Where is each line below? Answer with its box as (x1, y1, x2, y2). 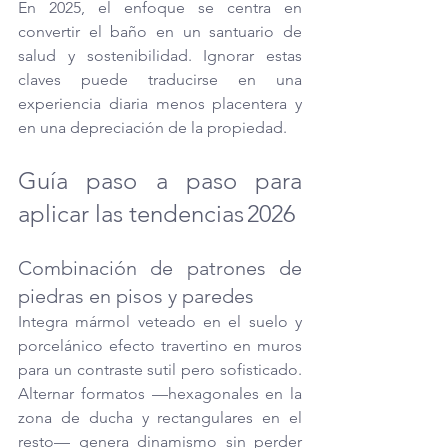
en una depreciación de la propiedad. (18, 117, 287, 137)
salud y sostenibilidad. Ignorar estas (18, 45, 302, 65)
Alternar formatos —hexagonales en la (18, 383, 302, 403)
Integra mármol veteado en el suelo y (18, 311, 302, 331)
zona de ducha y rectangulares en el (18, 407, 302, 427)
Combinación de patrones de (18, 255, 302, 280)
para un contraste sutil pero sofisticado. (18, 359, 302, 379)
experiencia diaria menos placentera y (18, 93, 302, 113)
